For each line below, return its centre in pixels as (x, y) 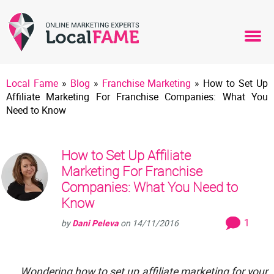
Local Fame (32, 83)
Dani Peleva (95, 223)
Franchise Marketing (146, 83)
